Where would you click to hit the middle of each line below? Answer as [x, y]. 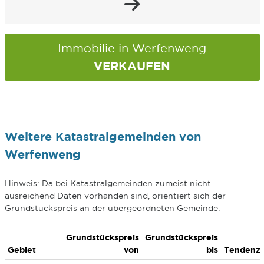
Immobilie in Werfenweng [132, 48]
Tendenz [242, 250]
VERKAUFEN [132, 66]
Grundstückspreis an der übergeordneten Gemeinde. [112, 208]
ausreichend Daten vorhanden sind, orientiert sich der [115, 196]
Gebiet [22, 250]
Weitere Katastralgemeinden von [103, 136]
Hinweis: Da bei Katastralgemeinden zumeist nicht [108, 183]
